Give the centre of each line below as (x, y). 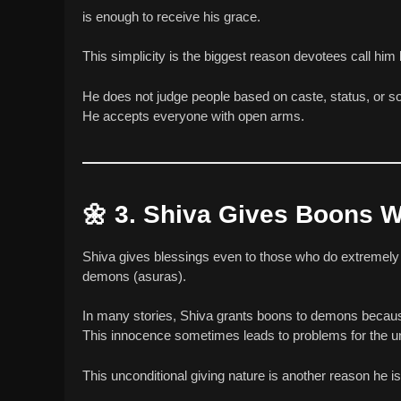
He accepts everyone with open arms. (193, 115)
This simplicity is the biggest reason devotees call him (241, 56)
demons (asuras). (134, 276)
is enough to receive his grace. (171, 16)
